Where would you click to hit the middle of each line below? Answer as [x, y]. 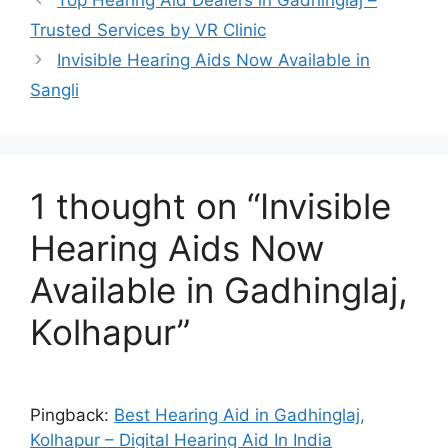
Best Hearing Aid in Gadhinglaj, [239, 414]
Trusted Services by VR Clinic [148, 29]
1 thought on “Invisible [210, 205]
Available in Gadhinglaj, [219, 289]
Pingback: [72, 414]
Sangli [54, 89]
